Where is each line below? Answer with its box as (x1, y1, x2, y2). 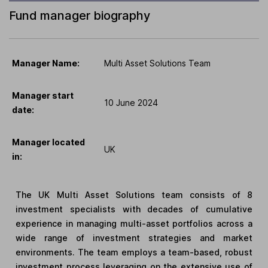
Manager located (12, 136, 85, 147)
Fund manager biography (9, 8, 150, 23)
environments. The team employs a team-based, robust (16, 246, 252, 257)
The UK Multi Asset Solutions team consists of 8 (16, 189, 252, 200)
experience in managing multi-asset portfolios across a (16, 218, 252, 229)
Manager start (12, 90, 74, 100)
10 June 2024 (104, 97, 158, 108)
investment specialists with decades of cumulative (16, 203, 252, 214)
